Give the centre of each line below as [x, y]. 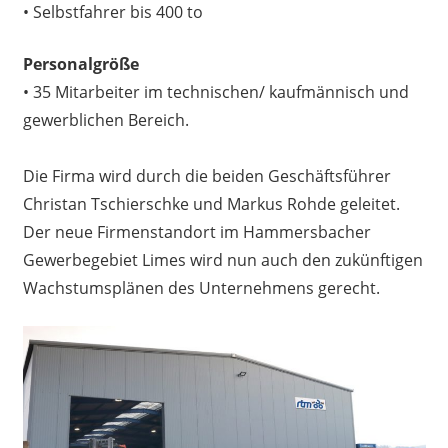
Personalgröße [80, 64]
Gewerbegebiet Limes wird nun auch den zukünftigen [222, 260]
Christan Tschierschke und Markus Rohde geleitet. [211, 204]
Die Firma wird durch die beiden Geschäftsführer [206, 176]
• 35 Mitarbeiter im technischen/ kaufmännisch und [215, 92]
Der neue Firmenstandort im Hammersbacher [196, 232]
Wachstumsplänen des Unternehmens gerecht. [201, 288]
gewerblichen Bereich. [105, 120]
